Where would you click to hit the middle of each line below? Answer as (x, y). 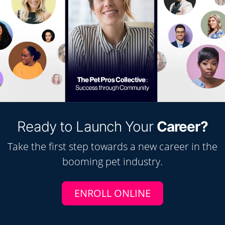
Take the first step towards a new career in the (113, 147)
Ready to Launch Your (87, 127)
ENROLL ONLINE (113, 193)
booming (84, 162)
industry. (142, 162)
